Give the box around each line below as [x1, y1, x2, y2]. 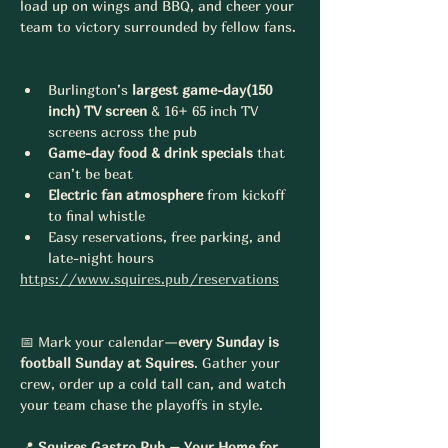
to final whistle [48, 207, 145, 224]
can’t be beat [48, 165, 133, 182]
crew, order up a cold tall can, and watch [20, 375, 290, 392]
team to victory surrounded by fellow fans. [20, 18, 296, 35]
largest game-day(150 [132, 81, 276, 98]
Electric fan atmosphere [48, 186, 203, 203]
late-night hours [48, 249, 154, 266]
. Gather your [194, 354, 284, 371]
